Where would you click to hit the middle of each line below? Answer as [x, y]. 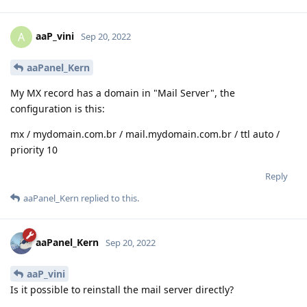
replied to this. [109, 198]
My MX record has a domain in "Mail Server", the [123, 93]
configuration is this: [58, 108]
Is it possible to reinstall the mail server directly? [122, 289]
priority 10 [34, 149]
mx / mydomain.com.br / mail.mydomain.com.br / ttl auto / [145, 134]
